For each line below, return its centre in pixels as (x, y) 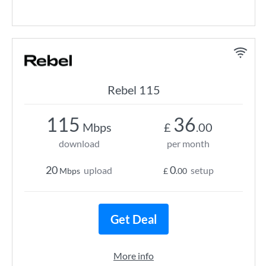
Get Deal (134, 219)
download (79, 143)
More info (134, 256)
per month (188, 143)
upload (98, 170)
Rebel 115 (134, 90)
